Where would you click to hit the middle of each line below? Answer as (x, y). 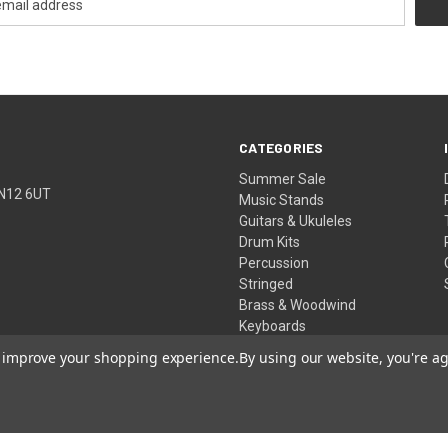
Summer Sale (283, 178)
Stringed (266, 283)
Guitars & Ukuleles (296, 220)
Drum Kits (270, 241)
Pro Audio (270, 346)
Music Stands (282, 199)
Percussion (274, 262)
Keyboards (273, 325)
